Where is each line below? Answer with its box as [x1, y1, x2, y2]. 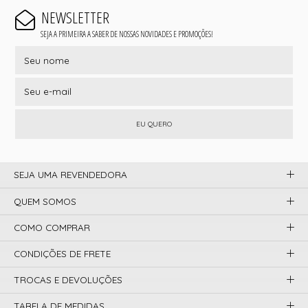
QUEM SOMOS [14, 195, 77, 207]
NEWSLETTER [41, 6, 109, 28]
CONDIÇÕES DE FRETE [14, 247, 111, 259]
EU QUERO [136, 120, 172, 129]
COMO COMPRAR [14, 221, 91, 233]
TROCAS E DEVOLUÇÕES [14, 274, 123, 286]
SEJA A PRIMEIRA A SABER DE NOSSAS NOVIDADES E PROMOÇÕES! [40, 27, 213, 40]
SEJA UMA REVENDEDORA [14, 169, 128, 181]
